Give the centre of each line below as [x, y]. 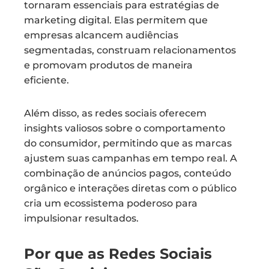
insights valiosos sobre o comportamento [125, 128]
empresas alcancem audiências [101, 35]
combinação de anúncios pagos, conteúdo [128, 173]
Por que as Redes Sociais [118, 254]
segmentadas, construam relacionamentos [130, 50]
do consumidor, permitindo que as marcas [128, 143]
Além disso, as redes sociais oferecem [115, 113]
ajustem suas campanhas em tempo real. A [131, 158]
